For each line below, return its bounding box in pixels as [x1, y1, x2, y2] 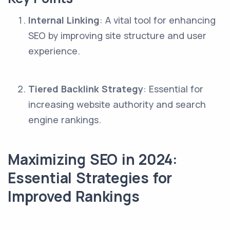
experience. [28, 45, 80, 57]
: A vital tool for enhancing [100, 14, 216, 26]
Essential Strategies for [8, 168, 172, 187]
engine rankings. [28, 113, 101, 126]
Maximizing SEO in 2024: [8, 149, 178, 169]
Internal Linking [28, 14, 100, 26]
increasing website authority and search [28, 98, 206, 110]
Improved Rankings [8, 186, 140, 206]
